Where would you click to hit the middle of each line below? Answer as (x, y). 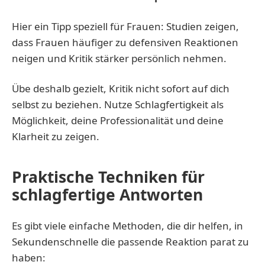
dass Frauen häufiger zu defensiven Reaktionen (125, 42)
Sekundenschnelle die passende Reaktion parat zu (130, 241)
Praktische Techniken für (108, 177)
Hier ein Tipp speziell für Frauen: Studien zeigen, (125, 26)
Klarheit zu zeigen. (56, 136)
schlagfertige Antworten (107, 194)
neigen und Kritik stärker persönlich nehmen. (119, 58)
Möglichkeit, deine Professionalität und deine (118, 120)
